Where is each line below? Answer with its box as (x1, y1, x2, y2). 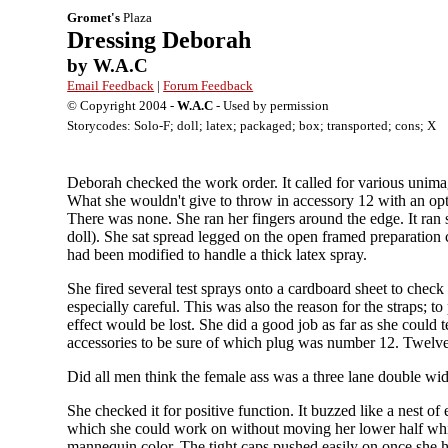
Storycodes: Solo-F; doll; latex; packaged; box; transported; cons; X (67, 118, 437, 133)
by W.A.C (67, 55, 149, 76)
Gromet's (67, 10, 121, 25)
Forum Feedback (163, 78, 254, 93)
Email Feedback (67, 78, 155, 93)
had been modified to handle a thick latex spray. (67, 246, 368, 263)
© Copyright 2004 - (67, 98, 178, 113)
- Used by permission (213, 98, 330, 113)
